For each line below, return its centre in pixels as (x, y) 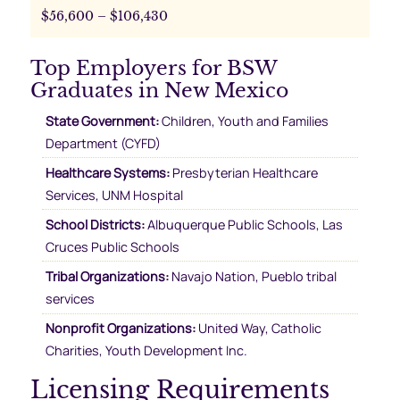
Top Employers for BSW (153, 67)
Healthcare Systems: (107, 172)
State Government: (102, 121)
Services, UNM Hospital (114, 195)
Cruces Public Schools (112, 246)
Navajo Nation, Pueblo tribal (252, 277)
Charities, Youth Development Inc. (146, 351)
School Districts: (95, 224)
